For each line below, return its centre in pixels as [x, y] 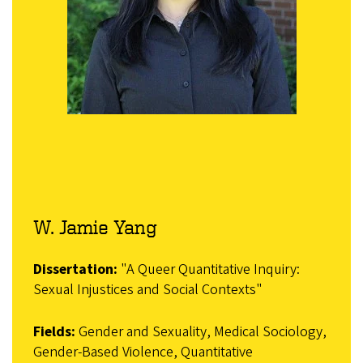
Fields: [54, 332]
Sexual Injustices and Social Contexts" [147, 290]
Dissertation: [75, 270]
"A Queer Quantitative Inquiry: [208, 270]
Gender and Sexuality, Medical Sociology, [201, 332]
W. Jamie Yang [95, 227]
